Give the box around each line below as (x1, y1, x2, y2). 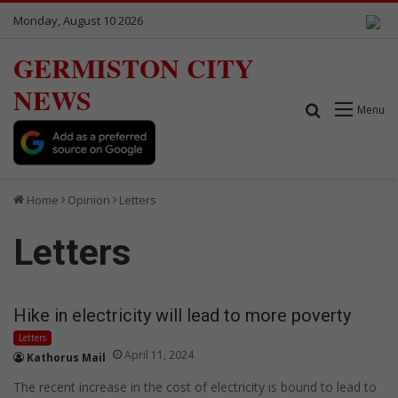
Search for (322, 99, 391, 119)
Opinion (68, 191, 110, 208)
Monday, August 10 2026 (13, 12, 143, 28)
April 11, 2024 (124, 346, 194, 362)
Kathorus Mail (27, 349, 106, 365)
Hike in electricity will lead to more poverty (13, 304, 351, 326)
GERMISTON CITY (13, 48, 254, 87)
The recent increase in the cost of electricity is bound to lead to (13, 378, 377, 395)
